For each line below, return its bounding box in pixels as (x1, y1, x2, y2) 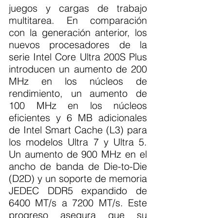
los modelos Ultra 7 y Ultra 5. (9, 136, 147, 148)
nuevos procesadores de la (9, 38, 147, 51)
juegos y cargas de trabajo (9, 2, 147, 15)
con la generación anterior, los (9, 26, 147, 39)
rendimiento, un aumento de (9, 87, 147, 100)
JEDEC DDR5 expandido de (9, 184, 147, 197)
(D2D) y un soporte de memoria (9, 172, 147, 185)
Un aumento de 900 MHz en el (9, 148, 147, 161)
